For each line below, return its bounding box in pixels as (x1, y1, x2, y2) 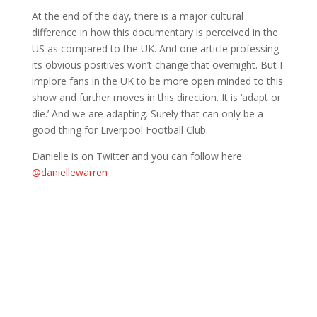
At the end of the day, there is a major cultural (31, 9, 243, 23)
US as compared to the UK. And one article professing (31, 42, 279, 55)
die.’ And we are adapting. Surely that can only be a (31, 107, 263, 120)
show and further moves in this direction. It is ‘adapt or (31, 91, 281, 104)
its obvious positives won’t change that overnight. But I (31, 58, 282, 71)
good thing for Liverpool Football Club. (31, 123, 208, 137)
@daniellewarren (31, 166, 108, 179)
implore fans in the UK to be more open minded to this (31, 74, 283, 88)
